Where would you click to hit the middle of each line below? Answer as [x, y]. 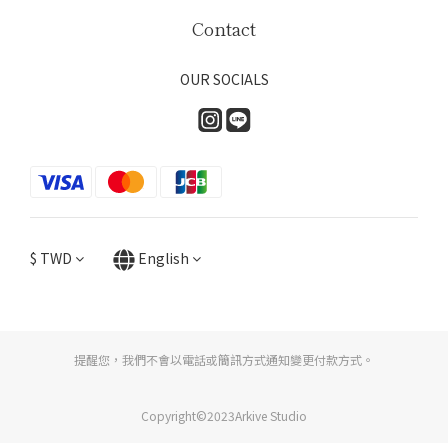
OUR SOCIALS [224, 79]
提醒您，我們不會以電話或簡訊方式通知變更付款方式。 [224, 360]
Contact [224, 28]
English [163, 258]
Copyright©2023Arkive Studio [224, 416]
